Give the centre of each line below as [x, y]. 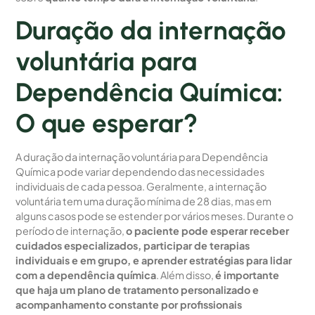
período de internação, [71, 231]
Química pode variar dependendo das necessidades [140, 172]
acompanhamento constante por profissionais [129, 305]
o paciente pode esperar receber [208, 231]
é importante [247, 275]
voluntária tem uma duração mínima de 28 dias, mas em [144, 201]
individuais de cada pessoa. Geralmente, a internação [141, 187]
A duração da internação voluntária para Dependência [142, 157]
